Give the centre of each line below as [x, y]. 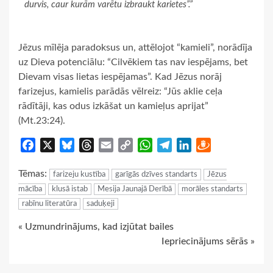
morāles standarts [212, 190]
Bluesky [91, 145]
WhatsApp [175, 145]
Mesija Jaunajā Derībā [135, 190]
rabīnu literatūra [49, 204]
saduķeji [101, 204]
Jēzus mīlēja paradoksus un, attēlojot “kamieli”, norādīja [135, 48]
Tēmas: [34, 174]
